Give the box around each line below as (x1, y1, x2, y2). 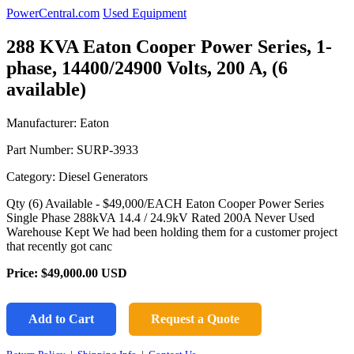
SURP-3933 (77, 142, 138, 156)
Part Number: (6, 142, 77, 156)
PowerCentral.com (6, 6, 100, 20)
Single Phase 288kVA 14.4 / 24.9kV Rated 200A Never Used (6, 210, 314, 224)
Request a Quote (151, 311, 239, 326)
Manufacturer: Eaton (6, 115, 109, 130)
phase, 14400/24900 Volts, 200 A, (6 (6, 57, 288, 78)
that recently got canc (6, 239, 112, 253)
